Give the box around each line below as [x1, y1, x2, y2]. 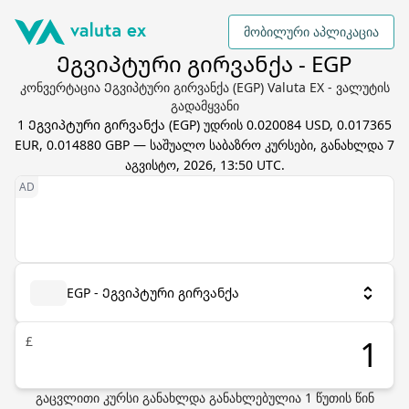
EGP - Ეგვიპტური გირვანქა [67, 284, 239, 301]
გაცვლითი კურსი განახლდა [35, 389, 209, 406]
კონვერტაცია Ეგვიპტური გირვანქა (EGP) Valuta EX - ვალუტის [19, 79, 390, 96]
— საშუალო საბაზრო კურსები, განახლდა [130, 136, 387, 153]
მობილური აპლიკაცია [244, 23, 379, 40]
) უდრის [196, 116, 246, 133]
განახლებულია [208, 389, 305, 406]
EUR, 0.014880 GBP [15, 136, 130, 153]
